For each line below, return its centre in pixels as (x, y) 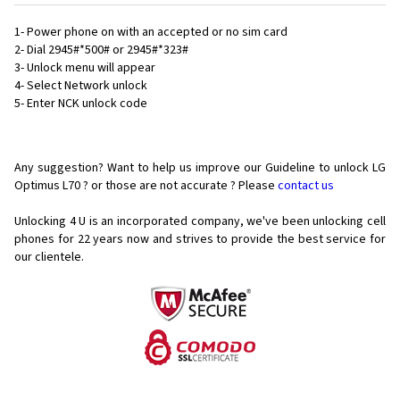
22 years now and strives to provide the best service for (232, 240)
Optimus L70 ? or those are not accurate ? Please (146, 186)
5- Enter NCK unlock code (81, 104)
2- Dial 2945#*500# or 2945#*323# (101, 50)
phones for (44, 240)
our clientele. (49, 258)
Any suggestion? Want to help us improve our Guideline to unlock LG (200, 168)
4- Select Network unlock (81, 86)
